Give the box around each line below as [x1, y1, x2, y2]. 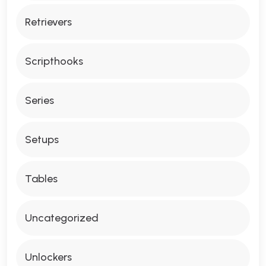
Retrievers [25, 15, 72, 28]
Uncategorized [25, 211, 99, 224]
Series [25, 94, 54, 107]
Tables [25, 172, 58, 185]
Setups [25, 133, 59, 146]
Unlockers [25, 251, 72, 264]
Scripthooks [25, 55, 83, 68]
